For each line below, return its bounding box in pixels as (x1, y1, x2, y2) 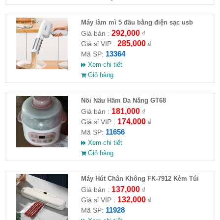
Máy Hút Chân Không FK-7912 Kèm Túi (81, 175, 199, 182)
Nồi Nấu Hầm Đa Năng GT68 (81, 97, 166, 104)
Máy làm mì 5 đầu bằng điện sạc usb (81, 19, 193, 26)
